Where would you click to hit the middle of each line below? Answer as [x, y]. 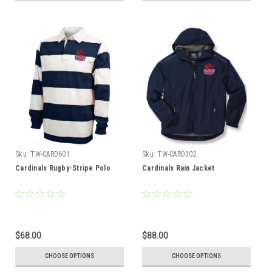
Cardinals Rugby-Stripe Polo [63, 168]
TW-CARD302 [177, 154]
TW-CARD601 [50, 154]
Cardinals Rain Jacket [178, 168]
